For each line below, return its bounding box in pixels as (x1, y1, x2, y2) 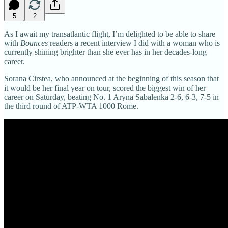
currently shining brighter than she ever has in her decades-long (4, 47, 207, 56)
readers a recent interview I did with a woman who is (48, 38, 220, 47)
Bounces (20, 38, 48, 47)
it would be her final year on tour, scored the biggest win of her (4, 83, 206, 92)
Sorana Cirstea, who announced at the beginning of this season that (4, 74, 219, 83)
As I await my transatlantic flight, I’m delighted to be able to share (4, 29, 215, 38)
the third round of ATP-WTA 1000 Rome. (4, 101, 138, 110)
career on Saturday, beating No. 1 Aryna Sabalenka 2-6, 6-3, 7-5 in (4, 92, 219, 101)
